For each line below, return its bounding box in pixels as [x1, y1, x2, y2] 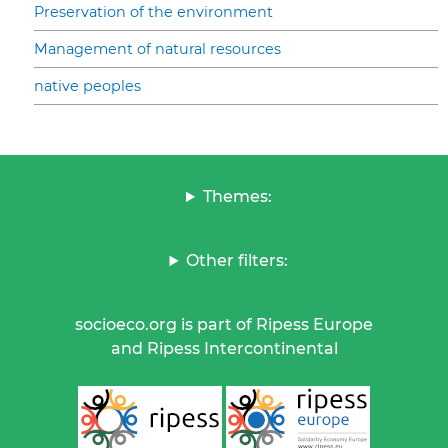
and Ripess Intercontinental [110, 339, 338, 359]
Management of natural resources [34, 40, 281, 59]
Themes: [202, 187, 272, 207]
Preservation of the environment [34, 3, 273, 22]
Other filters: [186, 251, 289, 271]
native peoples [34, 77, 141, 96]
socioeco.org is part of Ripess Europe [75, 315, 373, 335]
